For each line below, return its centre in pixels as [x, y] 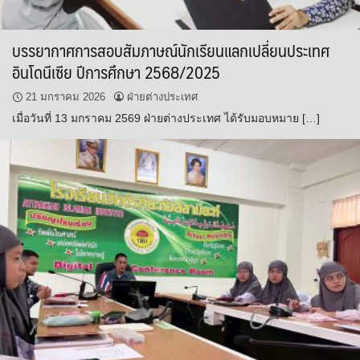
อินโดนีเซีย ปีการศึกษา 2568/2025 [116, 72]
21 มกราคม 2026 [65, 97]
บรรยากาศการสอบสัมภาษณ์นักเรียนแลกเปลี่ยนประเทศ [171, 51]
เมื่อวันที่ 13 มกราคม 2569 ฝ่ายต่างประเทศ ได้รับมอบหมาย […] [166, 119]
